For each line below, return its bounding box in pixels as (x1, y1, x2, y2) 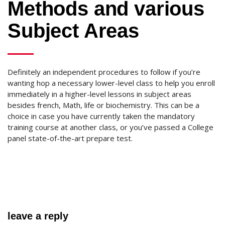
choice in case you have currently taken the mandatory (8, 111, 195, 121)
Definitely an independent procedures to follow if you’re (8, 67, 200, 77)
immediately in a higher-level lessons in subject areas (8, 89, 191, 99)
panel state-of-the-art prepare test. (8, 133, 133, 143)
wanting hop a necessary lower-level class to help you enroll (8, 78, 215, 88)
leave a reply (8, 210, 69, 221)
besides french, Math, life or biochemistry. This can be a (8, 100, 199, 110)
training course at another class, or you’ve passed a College (8, 122, 213, 132)
